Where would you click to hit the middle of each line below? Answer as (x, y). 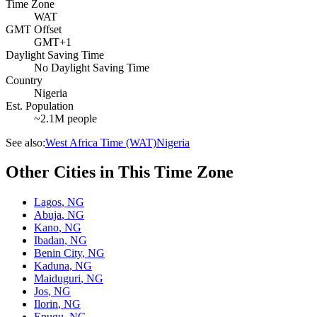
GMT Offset (34, 29)
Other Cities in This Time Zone (120, 172)
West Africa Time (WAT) (101, 142)
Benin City (58, 253)
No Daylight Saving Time (92, 67)
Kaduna (52, 266)
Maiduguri (57, 279)
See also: (25, 142)
